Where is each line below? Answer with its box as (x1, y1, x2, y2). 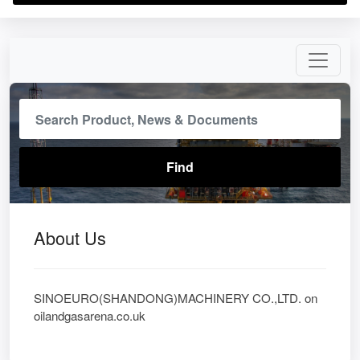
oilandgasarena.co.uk (34, 307, 145, 324)
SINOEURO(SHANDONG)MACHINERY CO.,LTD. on (34, 289, 317, 306)
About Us (34, 225, 106, 250)
